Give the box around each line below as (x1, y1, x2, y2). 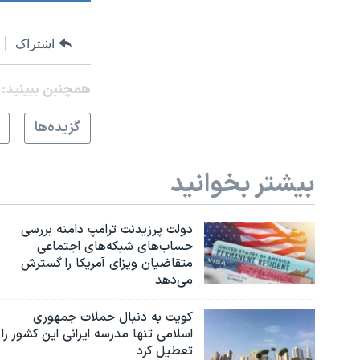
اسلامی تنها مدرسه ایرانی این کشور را (2, 324, 194, 344)
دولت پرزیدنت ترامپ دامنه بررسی (21, 219, 194, 239)
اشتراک (15, 36, 55, 51)
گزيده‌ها (34, 117, 80, 139)
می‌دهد (155, 270, 194, 290)
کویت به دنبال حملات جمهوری (33, 307, 194, 327)
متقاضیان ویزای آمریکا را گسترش (21, 253, 194, 273)
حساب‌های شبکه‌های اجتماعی (37, 236, 194, 256)
